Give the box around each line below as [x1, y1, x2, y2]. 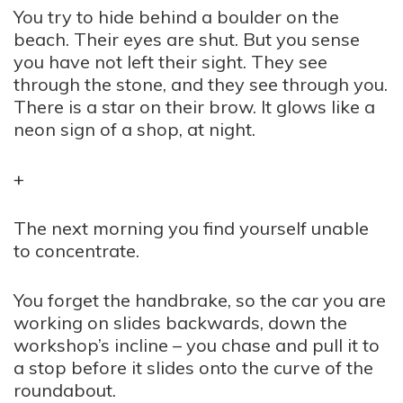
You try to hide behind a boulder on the [13, 5, 339, 28]
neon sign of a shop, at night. [13, 118, 255, 140]
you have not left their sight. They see [13, 50, 327, 73]
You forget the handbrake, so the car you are [13, 289, 386, 311]
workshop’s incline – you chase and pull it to [13, 334, 380, 356]
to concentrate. [13, 239, 139, 262]
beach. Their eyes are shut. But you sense [13, 28, 360, 50]
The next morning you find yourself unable [13, 217, 369, 239]
